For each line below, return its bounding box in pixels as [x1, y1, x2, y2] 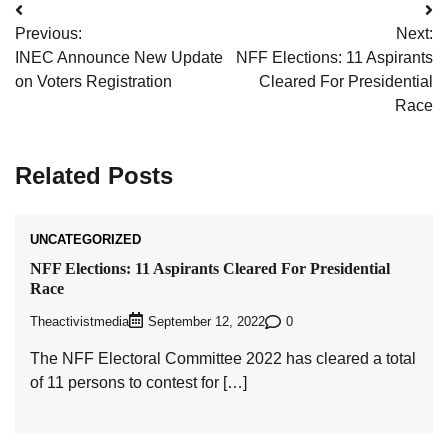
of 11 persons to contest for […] [30, 374, 247, 392]
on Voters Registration [15, 72, 172, 90]
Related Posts [15, 161, 173, 189]
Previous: [15, 24, 82, 42]
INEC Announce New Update [15, 48, 223, 66]
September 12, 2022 [148, 315, 265, 330]
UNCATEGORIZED [30, 231, 141, 247]
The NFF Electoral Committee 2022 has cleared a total [30, 350, 416, 368]
